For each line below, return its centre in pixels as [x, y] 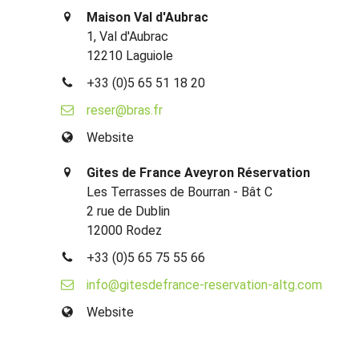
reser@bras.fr [125, 110]
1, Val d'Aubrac [128, 36]
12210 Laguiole [130, 55]
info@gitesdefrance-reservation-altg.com [205, 284]
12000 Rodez [125, 230]
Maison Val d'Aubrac [148, 17]
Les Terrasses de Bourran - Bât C [180, 192]
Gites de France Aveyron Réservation [199, 172]
